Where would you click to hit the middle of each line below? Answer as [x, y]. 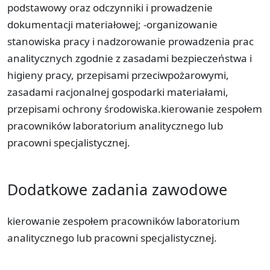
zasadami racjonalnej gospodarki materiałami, [118, 92]
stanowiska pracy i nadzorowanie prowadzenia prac [130, 41]
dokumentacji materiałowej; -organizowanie [112, 24]
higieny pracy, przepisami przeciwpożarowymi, [118, 75]
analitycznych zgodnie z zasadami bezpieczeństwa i [130, 58]
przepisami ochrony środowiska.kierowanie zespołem [135, 108]
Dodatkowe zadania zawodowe [117, 189]
